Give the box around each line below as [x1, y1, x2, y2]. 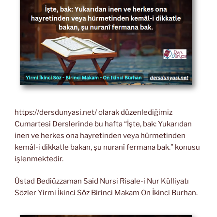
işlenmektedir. [15, 154, 63, 163]
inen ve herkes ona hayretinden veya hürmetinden [15, 131, 186, 140]
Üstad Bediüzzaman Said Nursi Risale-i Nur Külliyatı [15, 177, 189, 186]
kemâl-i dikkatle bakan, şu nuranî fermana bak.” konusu [15, 142, 200, 152]
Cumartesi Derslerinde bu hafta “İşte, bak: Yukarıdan [15, 119, 192, 128]
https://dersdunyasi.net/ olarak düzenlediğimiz [15, 108, 172, 117]
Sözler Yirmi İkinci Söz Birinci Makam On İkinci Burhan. [15, 188, 198, 198]
